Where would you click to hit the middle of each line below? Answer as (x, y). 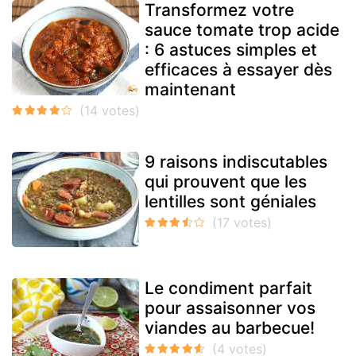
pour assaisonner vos (230, 308)
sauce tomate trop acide (242, 30)
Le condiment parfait (228, 288)
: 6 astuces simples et (231, 50)
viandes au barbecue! (230, 328)
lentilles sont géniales (230, 202)
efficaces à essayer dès (238, 70)
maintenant (190, 90)
